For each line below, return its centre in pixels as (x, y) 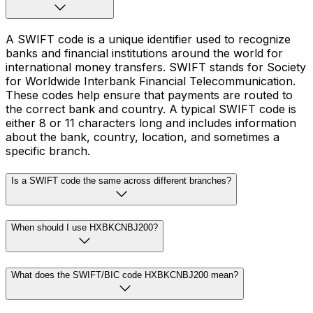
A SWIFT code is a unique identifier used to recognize (148, 39)
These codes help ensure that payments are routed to (149, 95)
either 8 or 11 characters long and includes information (151, 123)
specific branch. (48, 151)
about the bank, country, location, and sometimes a (143, 137)
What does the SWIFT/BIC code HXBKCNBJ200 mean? (125, 275)
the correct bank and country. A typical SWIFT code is (151, 109)
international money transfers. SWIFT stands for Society (156, 67)
